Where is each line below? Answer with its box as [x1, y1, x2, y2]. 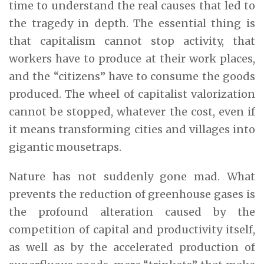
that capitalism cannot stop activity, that [9, 34, 255, 48]
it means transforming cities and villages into [9, 122, 255, 136]
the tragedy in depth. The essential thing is [9, 16, 255, 30]
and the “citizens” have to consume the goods [9, 69, 255, 83]
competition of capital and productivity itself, [9, 222, 255, 236]
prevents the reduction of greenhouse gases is [9, 187, 255, 201]
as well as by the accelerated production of [9, 240, 255, 254]
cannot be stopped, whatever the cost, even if [9, 104, 255, 118]
